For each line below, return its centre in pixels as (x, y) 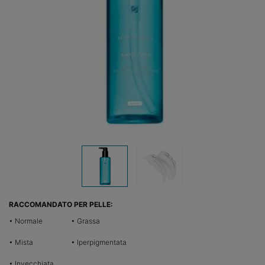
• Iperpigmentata (98, 243)
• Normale (26, 221)
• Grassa (85, 221)
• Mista (21, 243)
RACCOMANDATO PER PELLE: (61, 205)
